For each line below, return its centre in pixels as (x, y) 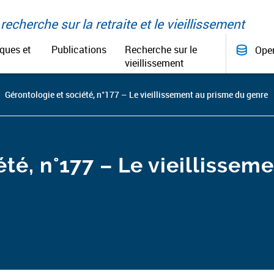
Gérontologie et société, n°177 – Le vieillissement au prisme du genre (136, 94)
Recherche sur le (161, 50)
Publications (79, 50)
